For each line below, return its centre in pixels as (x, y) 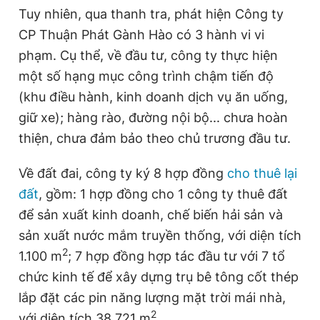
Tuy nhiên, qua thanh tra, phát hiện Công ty (151, 14)
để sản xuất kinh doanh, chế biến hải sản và (151, 215)
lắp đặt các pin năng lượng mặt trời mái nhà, (152, 298)
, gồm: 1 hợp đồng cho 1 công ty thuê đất (163, 194)
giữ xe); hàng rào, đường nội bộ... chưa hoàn (153, 118)
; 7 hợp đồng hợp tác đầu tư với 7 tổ (176, 256)
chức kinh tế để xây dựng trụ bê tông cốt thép (159, 277)
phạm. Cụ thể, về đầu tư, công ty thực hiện (148, 56)
